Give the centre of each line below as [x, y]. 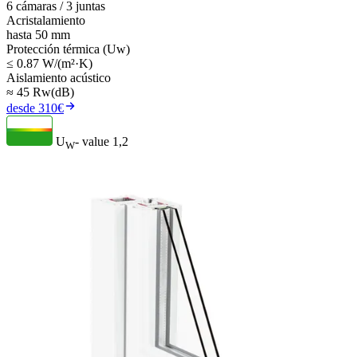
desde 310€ [35, 108]
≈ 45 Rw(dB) [40, 92]
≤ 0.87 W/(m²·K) [49, 63]
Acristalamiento [46, 20]
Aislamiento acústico [59, 77]
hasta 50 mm [38, 34]
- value [92, 141]
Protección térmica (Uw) [68, 49]
